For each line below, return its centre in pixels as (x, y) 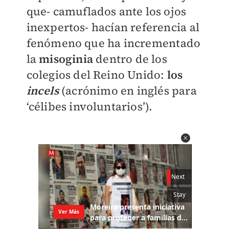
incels (42, 90)
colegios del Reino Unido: (97, 75)
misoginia (67, 59)
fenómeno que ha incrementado (113, 43)
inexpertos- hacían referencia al (113, 27)
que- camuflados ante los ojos (106, 11)
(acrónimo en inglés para (129, 90)
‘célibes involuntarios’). (89, 106)
